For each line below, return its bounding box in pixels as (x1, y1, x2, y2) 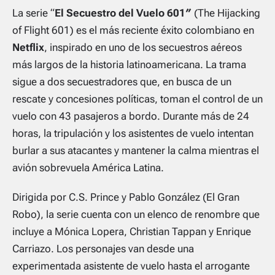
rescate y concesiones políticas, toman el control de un (12, 92, 263, 105)
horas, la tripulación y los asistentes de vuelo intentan (12, 126, 254, 139)
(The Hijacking (192, 6, 260, 19)
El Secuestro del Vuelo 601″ (55, 6, 192, 19)
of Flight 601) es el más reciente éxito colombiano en (12, 23, 254, 36)
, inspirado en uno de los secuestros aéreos (44, 41, 242, 53)
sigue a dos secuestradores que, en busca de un (12, 75, 231, 88)
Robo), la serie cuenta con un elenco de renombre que (12, 207, 260, 220)
